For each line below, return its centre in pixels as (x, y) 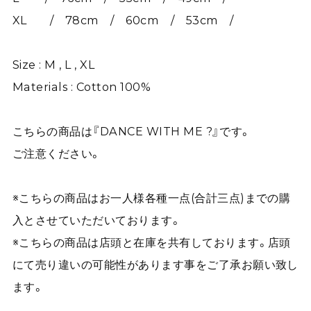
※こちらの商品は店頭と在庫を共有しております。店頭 (151, 242)
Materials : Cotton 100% (82, 86)
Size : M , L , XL (53, 64)
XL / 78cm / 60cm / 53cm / (123, 20)
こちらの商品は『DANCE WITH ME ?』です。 (132, 131)
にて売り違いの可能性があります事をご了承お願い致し (155, 264)
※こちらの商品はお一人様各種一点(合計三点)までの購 (151, 197)
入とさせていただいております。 (97, 220)
